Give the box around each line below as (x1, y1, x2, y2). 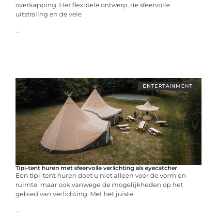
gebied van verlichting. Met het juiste (15, 189, 134, 198)
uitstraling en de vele (15, 10, 82, 18)
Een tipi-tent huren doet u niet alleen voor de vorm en (15, 171, 186, 179)
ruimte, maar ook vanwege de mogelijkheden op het (15, 180, 184, 188)
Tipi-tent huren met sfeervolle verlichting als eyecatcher (15, 164, 178, 171)
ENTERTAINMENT (142, 82, 193, 89)
